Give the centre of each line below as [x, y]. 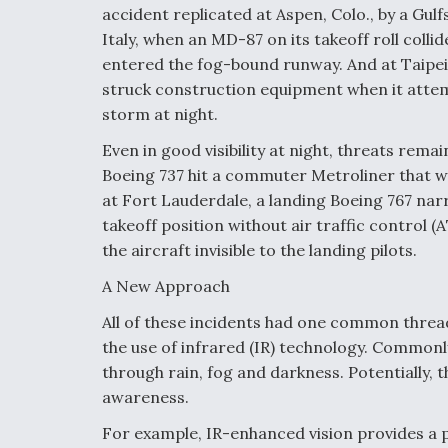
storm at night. [160, 114]
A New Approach [166, 286]
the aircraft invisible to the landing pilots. [259, 250]
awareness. [145, 397]
